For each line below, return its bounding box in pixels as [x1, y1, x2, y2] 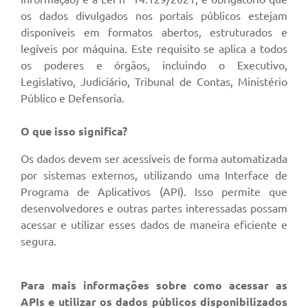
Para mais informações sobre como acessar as [21, 279, 287, 292]
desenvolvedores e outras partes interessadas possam [21, 202, 287, 215]
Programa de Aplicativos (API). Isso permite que [21, 186, 287, 199]
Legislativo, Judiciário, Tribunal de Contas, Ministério [21, 76, 287, 89]
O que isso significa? [21, 125, 127, 138]
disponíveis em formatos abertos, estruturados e [21, 26, 287, 39]
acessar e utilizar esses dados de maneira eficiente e [21, 219, 287, 232]
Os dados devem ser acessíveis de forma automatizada [21, 153, 287, 166]
